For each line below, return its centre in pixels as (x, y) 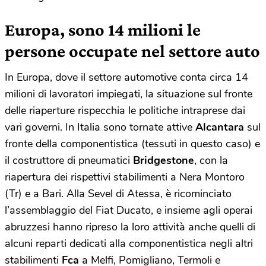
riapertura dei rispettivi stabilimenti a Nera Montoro (125, 177)
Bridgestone (164, 160)
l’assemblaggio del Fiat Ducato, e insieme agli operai (129, 210)
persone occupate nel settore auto (132, 50)
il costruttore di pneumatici (69, 160)
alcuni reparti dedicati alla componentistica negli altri (129, 243)
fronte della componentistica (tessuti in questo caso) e (132, 143)
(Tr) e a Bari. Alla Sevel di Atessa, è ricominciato (118, 193)
